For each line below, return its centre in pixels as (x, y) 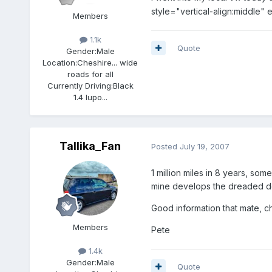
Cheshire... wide (108, 63)
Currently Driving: (80, 86)
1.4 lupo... (90, 97)
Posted (165, 147)
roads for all (90, 74)
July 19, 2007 (204, 147)
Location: (60, 63)
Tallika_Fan (90, 146)
